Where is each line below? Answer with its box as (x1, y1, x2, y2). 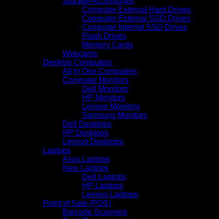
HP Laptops (82, 181, 123, 190)
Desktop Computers (43, 58, 112, 66)
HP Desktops (63, 128, 109, 137)
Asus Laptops (63, 154, 110, 163)
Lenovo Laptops (82, 190, 138, 198)
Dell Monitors (82, 84, 128, 93)
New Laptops (63, 163, 109, 172)
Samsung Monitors (82, 110, 147, 119)
